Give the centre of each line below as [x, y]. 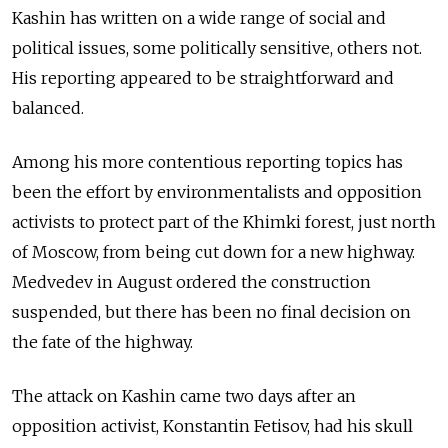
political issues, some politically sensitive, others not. [217, 48]
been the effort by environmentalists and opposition [217, 192]
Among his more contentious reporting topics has [207, 162]
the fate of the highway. [102, 342]
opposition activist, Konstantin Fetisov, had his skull [212, 426]
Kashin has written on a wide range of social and [199, 18]
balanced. [48, 108]
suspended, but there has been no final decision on [211, 312]
